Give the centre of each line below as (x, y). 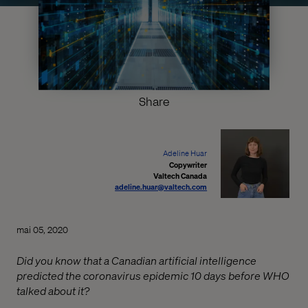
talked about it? (53, 290)
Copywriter (188, 165)
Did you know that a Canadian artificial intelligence (136, 260)
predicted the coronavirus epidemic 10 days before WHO (153, 275)
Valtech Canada (180, 176)
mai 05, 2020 (42, 229)
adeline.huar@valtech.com (161, 187)
